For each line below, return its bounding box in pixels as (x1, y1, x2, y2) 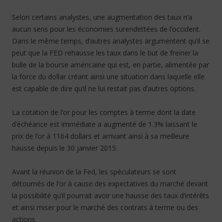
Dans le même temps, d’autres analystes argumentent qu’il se (12, 36, 210, 46)
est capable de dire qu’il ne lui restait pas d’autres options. (12, 84, 196, 93)
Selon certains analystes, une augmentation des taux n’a (12, 12, 192, 22)
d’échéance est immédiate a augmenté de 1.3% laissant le (12, 119, 197, 129)
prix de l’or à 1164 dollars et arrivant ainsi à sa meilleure (12, 131, 189, 141)
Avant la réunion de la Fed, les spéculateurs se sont (12, 167, 176, 176)
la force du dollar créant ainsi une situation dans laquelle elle (12, 72, 205, 81)
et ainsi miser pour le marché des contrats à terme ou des (12, 203, 198, 212)
